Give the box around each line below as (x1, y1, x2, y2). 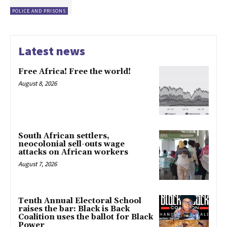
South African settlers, (18, 131, 109, 141)
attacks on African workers (18, 147, 128, 158)
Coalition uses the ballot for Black (18, 212, 153, 222)
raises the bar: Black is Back (18, 204, 130, 214)
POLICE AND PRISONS (12, 7, 66, 14)
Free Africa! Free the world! (18, 66, 131, 77)
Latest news (18, 43, 85, 59)
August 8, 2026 (18, 79, 57, 88)
